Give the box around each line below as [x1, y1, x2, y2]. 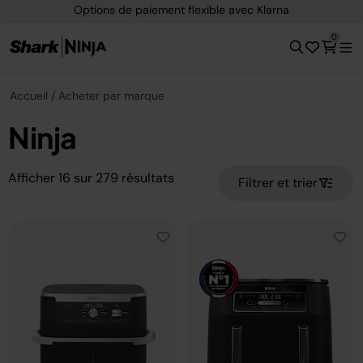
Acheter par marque [58, 88, 164, 103]
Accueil [10, 88, 48, 103]
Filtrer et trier [238, 174, 318, 191]
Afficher [8, 169, 55, 186]
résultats [122, 169, 174, 186]
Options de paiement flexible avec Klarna [66, 2, 283, 17]
